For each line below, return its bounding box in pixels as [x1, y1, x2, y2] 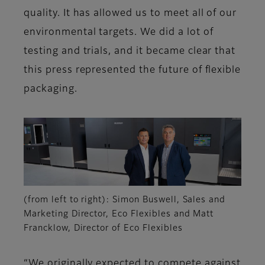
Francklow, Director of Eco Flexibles [24, 224, 183, 233]
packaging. [24, 85, 77, 95]
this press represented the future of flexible [24, 66, 241, 76]
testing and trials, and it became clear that [24, 47, 236, 57]
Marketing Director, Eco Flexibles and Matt [24, 210, 214, 219]
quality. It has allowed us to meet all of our [24, 9, 237, 19]
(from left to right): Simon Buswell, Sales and [24, 196, 226, 205]
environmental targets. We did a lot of [24, 28, 214, 38]
